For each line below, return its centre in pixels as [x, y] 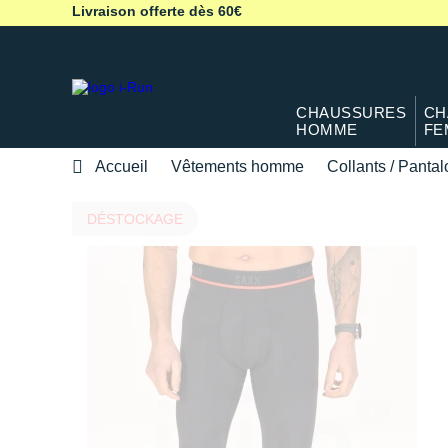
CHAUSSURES [351, 113]
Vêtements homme [237, 166]
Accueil [121, 166]
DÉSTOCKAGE [135, 218]
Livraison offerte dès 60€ [157, 11]
